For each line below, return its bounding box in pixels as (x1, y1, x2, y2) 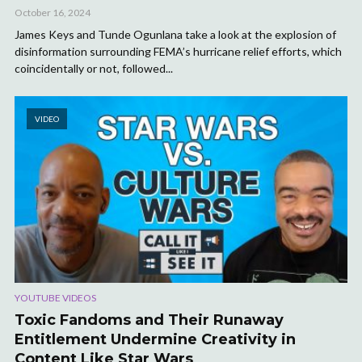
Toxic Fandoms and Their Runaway (15, 311, 284, 330)
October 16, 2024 (15, 6, 90, 19)
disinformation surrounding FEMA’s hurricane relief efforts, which (15, 44, 342, 59)
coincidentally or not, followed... (15, 61, 173, 76)
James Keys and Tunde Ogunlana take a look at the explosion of (15, 27, 336, 42)
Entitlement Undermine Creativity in (15, 330, 296, 349)
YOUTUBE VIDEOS (15, 292, 96, 305)
